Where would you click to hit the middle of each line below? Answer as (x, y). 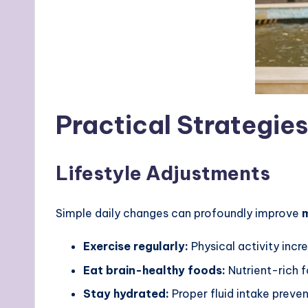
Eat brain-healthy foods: (154, 270)
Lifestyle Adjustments (163, 173)
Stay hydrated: (126, 293)
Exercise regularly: (136, 246)
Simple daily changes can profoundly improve (179, 213)
